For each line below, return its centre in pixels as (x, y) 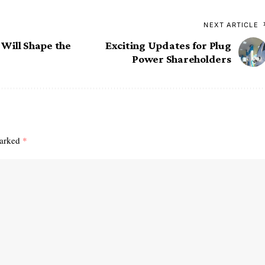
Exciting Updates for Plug (168, 46)
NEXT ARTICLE (231, 25)
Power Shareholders (182, 59)
